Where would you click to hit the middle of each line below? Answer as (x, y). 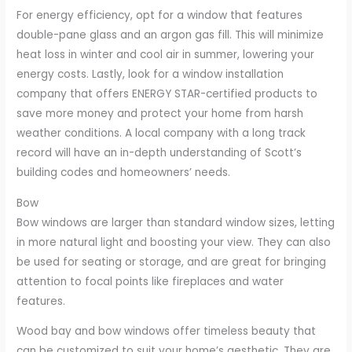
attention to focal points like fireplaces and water (150, 281)
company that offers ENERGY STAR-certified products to (167, 94)
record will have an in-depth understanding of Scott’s (159, 153)
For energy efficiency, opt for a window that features (160, 16)
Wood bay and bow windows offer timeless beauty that (167, 332)
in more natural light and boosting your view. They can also (174, 242)
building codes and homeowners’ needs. (124, 173)
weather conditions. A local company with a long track (161, 134)
